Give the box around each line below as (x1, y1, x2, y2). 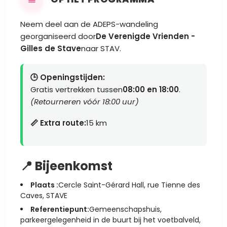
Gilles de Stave (20, 43, 81, 54)
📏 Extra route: (30, 118, 86, 128)
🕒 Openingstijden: (30, 72, 105, 83)
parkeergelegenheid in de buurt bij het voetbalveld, (20, 215, 201, 225)
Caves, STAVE (20, 191, 67, 201)
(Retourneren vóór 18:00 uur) (30, 96, 139, 107)
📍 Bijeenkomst (20, 158, 112, 174)
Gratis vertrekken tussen (30, 84, 123, 95)
